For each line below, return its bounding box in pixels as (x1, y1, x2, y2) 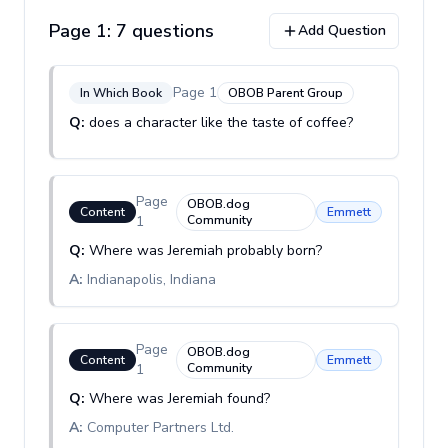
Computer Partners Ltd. (87, 418, 234, 437)
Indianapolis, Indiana (87, 270, 216, 289)
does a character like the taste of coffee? (89, 113, 353, 132)
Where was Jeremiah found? (89, 389, 270, 408)
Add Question (298, 21, 386, 40)
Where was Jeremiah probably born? (89, 241, 322, 260)
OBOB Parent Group (228, 85, 343, 101)
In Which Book (80, 85, 162, 101)
